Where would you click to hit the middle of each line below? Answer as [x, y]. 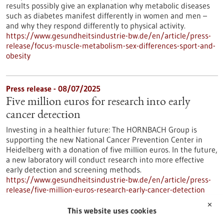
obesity [18, 55]
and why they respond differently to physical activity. [96, 25]
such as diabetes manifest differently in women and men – [106, 15]
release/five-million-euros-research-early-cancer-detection [105, 189]
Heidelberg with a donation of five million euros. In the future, [112, 149]
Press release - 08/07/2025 [53, 88]
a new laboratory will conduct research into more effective [105, 159]
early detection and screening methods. [74, 169]
